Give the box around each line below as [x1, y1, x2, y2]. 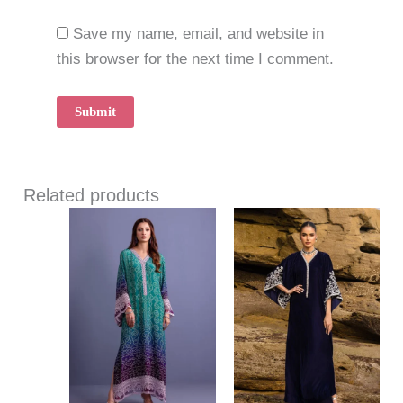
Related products [23, 185, 160, 206]
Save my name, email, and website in [72, 24, 324, 42]
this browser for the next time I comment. [56, 49, 334, 67]
